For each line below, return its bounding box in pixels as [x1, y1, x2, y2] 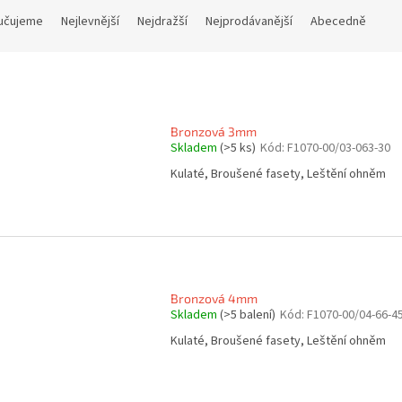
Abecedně [310, 13, 366, 31]
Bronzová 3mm [170, 123, 257, 139]
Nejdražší [137, 13, 188, 31]
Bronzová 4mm [170, 290, 258, 306]
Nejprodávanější [205, 13, 293, 31]
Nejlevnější [61, 13, 119, 31]
